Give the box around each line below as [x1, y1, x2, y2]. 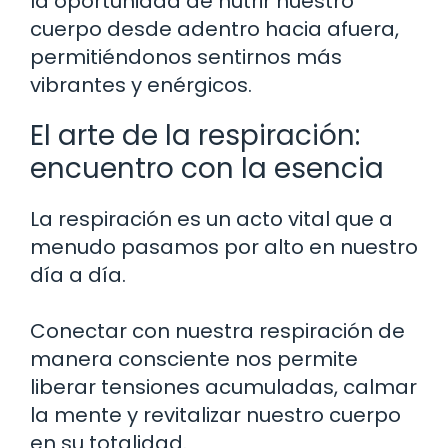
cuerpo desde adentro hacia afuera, [30, 14, 399, 43]
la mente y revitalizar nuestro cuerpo [30, 400, 401, 429]
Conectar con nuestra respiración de [30, 316, 405, 345]
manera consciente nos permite [30, 344, 358, 373]
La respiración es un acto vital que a [30, 204, 393, 233]
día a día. [30, 260, 126, 289]
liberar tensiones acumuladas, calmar [30, 372, 417, 401]
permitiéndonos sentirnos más [30, 42, 342, 71]
